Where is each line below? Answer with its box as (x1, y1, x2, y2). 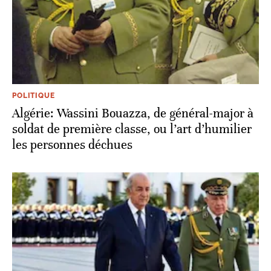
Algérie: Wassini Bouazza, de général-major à (12, 105, 253, 121)
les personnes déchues (12, 137, 132, 152)
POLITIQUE (12, 91, 55, 100)
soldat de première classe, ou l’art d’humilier (12, 121, 252, 137)
